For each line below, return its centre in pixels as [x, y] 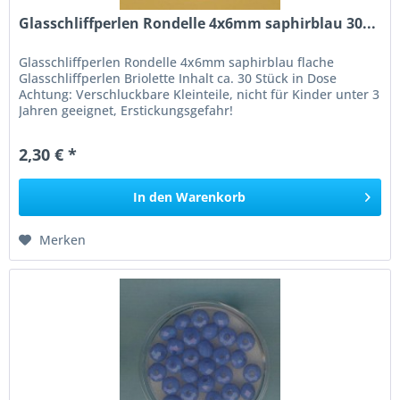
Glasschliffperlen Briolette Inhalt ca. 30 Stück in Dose [178, 78]
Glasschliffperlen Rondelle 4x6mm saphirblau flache [177, 62]
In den [153, 196]
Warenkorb [211, 196]
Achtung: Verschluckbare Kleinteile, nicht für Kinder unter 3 [200, 94]
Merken [63, 239]
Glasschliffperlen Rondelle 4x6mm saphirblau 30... [198, 23]
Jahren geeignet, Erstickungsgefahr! [126, 110]
